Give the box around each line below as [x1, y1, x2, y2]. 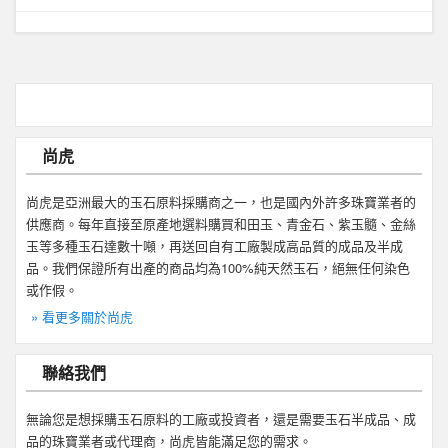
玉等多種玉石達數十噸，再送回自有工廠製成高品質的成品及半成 [26, 236, 403, 256]
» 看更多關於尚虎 [31, 307, 133, 327]
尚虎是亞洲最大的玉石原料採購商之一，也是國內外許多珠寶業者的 [26, 192, 416, 212]
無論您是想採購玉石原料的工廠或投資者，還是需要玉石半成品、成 [26, 409, 416, 429]
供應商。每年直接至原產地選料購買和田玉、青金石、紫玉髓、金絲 [26, 214, 416, 234]
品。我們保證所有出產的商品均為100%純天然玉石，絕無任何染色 [26, 258, 410, 278]
